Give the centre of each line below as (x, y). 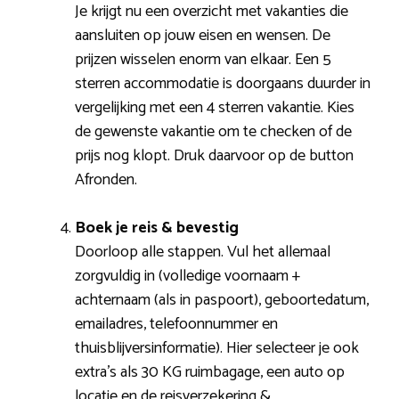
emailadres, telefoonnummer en (176, 324)
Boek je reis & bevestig (157, 228)
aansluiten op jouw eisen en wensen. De (203, 35)
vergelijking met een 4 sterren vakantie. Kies (215, 107)
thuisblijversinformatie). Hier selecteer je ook (217, 348)
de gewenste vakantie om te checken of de (213, 131)
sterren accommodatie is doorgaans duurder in (223, 83)
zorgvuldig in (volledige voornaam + (187, 276)
